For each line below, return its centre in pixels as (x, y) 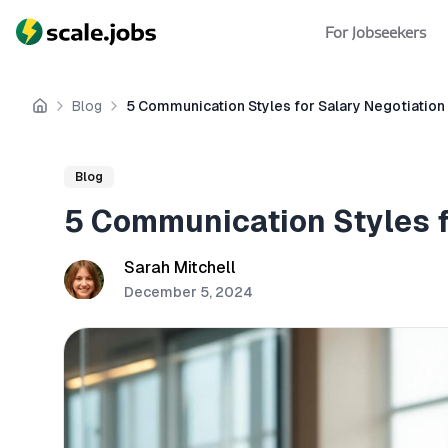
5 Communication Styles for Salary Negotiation (285, 106)
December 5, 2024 (188, 292)
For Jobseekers (375, 32)
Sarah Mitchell (180, 267)
